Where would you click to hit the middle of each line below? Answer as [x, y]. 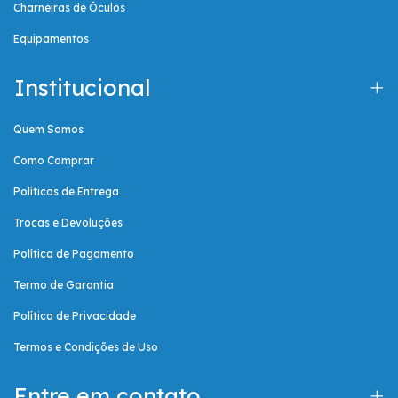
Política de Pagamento [74, 254]
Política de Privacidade [75, 316]
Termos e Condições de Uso [86, 347]
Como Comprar [54, 161]
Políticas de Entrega [66, 192]
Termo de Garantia [64, 285]
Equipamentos [51, 39]
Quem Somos [48, 130]
